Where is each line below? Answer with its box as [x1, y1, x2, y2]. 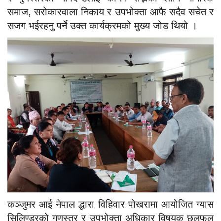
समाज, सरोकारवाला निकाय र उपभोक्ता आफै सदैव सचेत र [7, 6, 214, 18]
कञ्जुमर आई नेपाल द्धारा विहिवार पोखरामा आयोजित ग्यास [7, 198, 214, 210]
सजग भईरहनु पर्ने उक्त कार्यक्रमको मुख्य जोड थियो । [7, 20, 197, 32]
